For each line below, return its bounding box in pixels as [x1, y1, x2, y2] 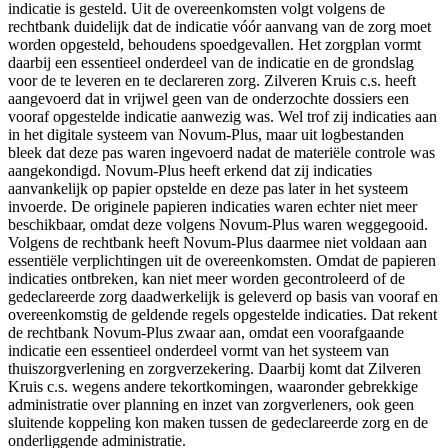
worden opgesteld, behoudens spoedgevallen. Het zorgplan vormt [8, 35, 421, 53]
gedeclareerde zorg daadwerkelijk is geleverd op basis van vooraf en [8, 287, 438, 305]
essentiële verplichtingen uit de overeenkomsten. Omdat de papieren [8, 251, 436, 269]
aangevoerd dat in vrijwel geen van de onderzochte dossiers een [8, 89, 409, 107]
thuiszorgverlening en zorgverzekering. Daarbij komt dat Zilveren [8, 359, 421, 377]
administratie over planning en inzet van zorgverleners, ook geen [8, 395, 414, 413]
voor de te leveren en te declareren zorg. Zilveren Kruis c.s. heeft [8, 71, 416, 89]
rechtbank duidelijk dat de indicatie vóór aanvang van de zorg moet [8, 17, 431, 35]
